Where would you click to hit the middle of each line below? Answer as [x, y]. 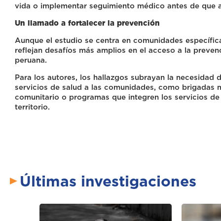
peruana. [31, 60]
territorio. [32, 107]
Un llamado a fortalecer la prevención [87, 23]
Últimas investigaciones [108, 181]
